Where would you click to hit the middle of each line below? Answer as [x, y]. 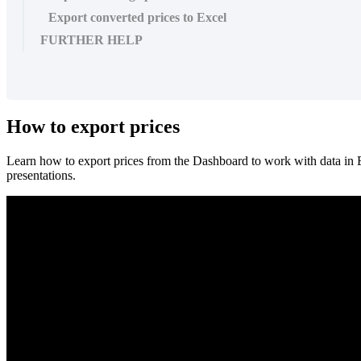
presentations [39, 175]
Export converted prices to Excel [137, 17]
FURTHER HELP [91, 39]
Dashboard [220, 160]
